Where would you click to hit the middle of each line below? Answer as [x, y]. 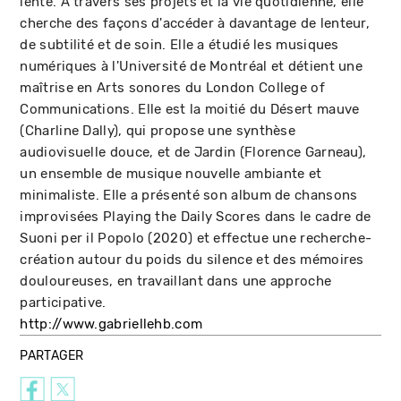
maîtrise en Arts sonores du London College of [172, 88]
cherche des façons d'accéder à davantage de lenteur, [195, 23]
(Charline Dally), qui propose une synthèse [158, 131]
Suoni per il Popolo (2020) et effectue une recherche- [196, 238]
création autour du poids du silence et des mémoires [192, 260]
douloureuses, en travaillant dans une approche [176, 281]
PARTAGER [52, 356]
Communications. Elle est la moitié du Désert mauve [190, 109]
